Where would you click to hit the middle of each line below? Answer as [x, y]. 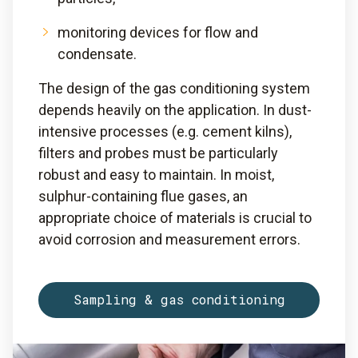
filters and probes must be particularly [158, 153]
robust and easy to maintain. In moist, [156, 174]
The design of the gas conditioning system [174, 88]
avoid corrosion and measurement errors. [169, 239]
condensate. [97, 54]
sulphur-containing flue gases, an [143, 196]
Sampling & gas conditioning [179, 300]
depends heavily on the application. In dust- [175, 109]
